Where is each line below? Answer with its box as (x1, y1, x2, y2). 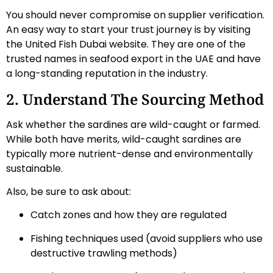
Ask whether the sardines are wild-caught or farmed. (6, 117, 260, 132)
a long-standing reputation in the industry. (6, 66, 208, 81)
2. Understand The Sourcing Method (6, 88, 264, 109)
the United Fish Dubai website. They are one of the (6, 37, 246, 52)
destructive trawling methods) (30, 246, 177, 260)
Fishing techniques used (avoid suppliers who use (30, 231, 263, 246)
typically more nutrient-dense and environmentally (6, 146, 253, 161)
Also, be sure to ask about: (6, 184, 131, 199)
